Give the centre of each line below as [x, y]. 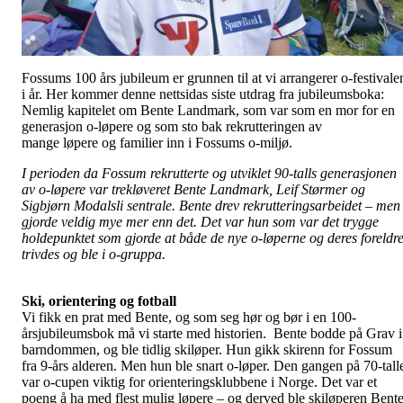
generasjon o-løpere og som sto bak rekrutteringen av [172, 127]
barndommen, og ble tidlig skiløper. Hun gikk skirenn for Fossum [207, 350]
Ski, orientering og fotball [99, 301]
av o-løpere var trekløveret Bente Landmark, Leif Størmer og [193, 190]
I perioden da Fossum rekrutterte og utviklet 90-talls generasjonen [209, 174]
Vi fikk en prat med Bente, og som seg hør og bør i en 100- [189, 318]
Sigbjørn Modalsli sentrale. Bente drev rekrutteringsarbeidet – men [211, 206]
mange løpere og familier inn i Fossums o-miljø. [159, 143]
